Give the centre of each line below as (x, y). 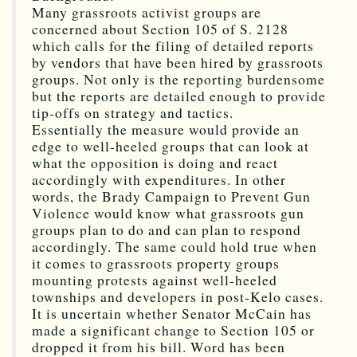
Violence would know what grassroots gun (168, 213)
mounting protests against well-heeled (155, 280)
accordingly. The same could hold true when (175, 246)
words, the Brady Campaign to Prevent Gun (171, 196)
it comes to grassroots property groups (156, 263)
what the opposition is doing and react (155, 163)
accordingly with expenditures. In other (159, 179)
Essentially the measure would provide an (166, 129)
